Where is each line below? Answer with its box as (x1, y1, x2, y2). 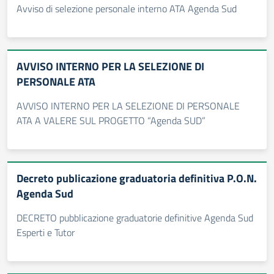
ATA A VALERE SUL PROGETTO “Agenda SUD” (17, 113, 206, 128)
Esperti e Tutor (17, 225, 75, 240)
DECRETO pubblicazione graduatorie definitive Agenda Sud (17, 210, 253, 225)
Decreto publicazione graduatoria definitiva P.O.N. (17, 170, 257, 187)
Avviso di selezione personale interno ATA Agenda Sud (17, 1, 237, 16)
